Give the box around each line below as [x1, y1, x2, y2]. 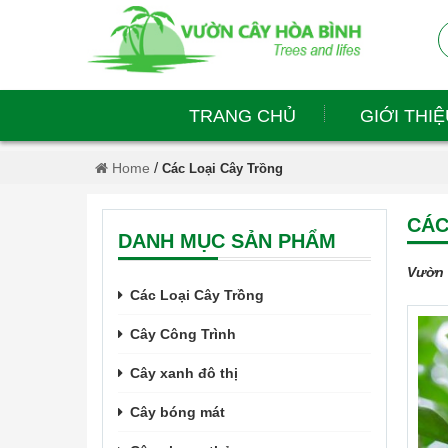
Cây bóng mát [130, 404, 225, 420]
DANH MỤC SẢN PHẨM [118, 230, 336, 252]
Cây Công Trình [130, 326, 236, 342]
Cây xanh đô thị [130, 365, 238, 381]
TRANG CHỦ [188, 105, 296, 126]
